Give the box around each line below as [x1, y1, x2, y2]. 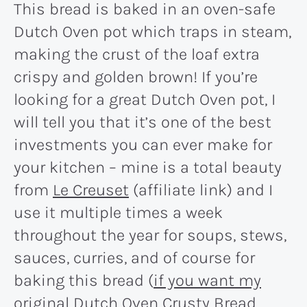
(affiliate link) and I [129, 180, 273, 199]
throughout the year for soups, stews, [14, 225, 286, 245]
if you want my [153, 270, 261, 290]
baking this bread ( [14, 270, 153, 290]
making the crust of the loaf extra [14, 44, 260, 64]
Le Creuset [53, 180, 129, 199]
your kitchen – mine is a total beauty [14, 157, 282, 177]
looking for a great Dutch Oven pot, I [14, 89, 275, 109]
